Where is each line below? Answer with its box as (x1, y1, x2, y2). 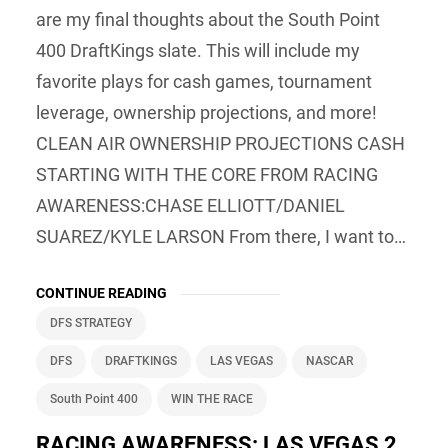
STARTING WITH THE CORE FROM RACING (36, 163, 378, 185)
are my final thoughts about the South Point (36, 8, 380, 30)
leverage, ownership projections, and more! (36, 101, 377, 123)
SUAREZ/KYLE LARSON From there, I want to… (36, 225, 406, 247)
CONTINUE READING (36, 284, 167, 301)
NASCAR (306, 353, 353, 368)
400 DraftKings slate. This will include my (36, 39, 360, 61)
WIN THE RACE (171, 391, 253, 406)
